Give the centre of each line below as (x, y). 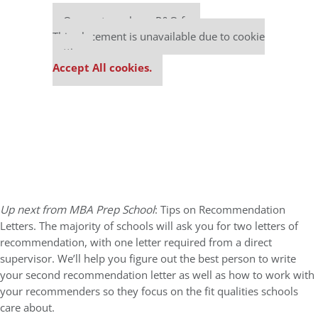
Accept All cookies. (102, 68)
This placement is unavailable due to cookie (159, 37)
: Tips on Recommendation (220, 210)
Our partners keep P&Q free (132, 21)
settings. (73, 52)
